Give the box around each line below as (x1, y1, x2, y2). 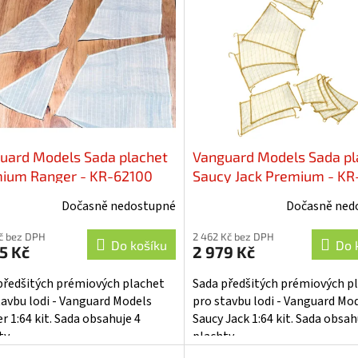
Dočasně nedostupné (61, 197, 176, 215)
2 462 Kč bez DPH (192, 229, 274, 243)
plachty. (192, 327, 236, 345)
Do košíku (110, 237, 167, 253)
